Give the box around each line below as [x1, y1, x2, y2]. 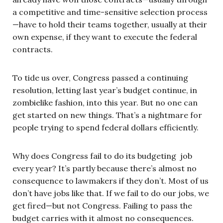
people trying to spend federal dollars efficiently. [12, 122, 199, 132]
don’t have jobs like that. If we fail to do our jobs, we [12, 188, 209, 198]
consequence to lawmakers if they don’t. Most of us [12, 175, 209, 186]
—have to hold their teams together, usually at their [12, 19, 207, 29]
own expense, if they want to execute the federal [12, 31, 197, 42]
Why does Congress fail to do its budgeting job [12, 150, 192, 161]
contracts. [12, 44, 55, 54]
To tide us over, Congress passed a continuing [12, 72, 188, 83]
